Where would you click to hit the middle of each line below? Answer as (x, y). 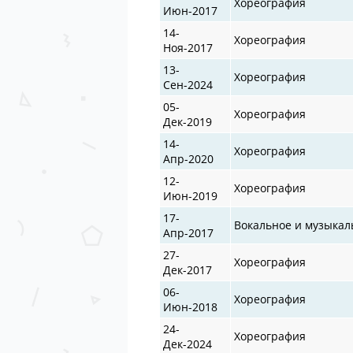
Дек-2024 (188, 344)
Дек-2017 (188, 269)
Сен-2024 (188, 84)
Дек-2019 (188, 121)
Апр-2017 (189, 232)
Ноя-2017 (188, 47)
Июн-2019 (191, 195)
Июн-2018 (191, 307)
